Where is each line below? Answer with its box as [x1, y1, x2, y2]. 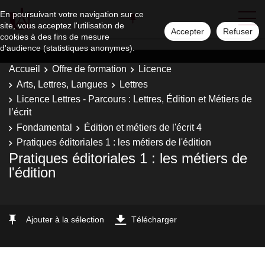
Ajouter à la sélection [26, 214, 104, 224]
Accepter [171, 27, 204, 36]
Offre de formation [52, 64, 127, 74]
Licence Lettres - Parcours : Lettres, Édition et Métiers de [17, 94, 252, 104]
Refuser [223, 27, 253, 36]
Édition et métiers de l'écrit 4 [84, 122, 202, 132]
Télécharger [131, 214, 177, 224]
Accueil [9, 64, 40, 74]
